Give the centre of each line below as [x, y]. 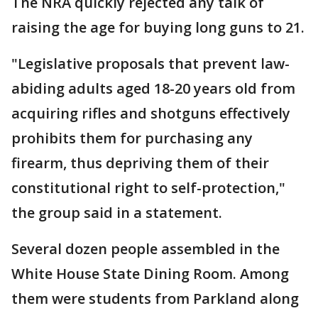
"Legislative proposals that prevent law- [150, 64]
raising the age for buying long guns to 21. [158, 27]
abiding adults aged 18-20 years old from [153, 88]
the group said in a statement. [117, 213]
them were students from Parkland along [155, 298]
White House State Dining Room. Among [150, 274]
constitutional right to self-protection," [148, 188]
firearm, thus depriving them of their [140, 163]
